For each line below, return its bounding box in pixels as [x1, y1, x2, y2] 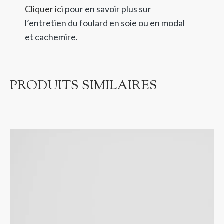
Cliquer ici [25, 3, 63, 14]
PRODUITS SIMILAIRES [10, 76, 157, 95]
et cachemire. [25, 31, 78, 42]
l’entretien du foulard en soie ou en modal [25, 17, 185, 28]
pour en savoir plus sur [63, 3, 151, 14]
